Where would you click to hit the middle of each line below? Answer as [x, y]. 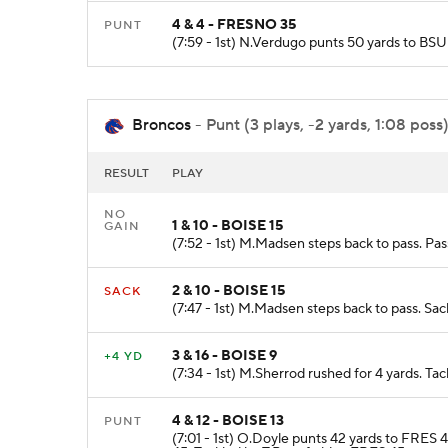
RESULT [126, 173]
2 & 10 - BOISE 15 [228, 290]
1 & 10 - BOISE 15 [227, 225]
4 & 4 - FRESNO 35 [234, 24]
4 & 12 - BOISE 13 [228, 420]
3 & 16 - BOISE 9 [224, 355]
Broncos [161, 125]
